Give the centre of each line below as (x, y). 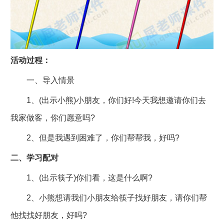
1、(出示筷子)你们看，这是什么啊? (81, 177)
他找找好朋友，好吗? (48, 215)
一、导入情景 (42, 80)
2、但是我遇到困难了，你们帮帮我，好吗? (95, 137)
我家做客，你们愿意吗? (52, 117)
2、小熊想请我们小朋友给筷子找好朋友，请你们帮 (108, 197)
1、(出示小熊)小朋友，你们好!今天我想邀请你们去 (108, 100)
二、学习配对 (34, 157)
